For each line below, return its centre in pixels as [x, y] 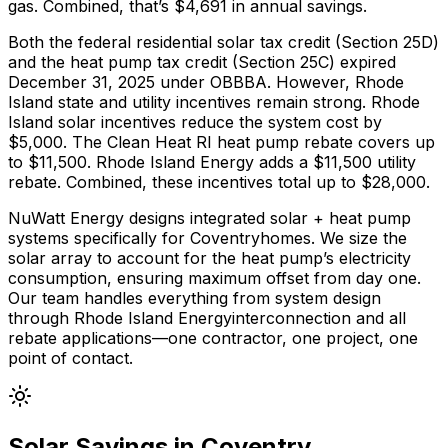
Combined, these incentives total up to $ [219, 182]
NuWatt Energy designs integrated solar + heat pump [209, 218]
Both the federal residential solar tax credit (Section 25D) [223, 42]
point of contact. [70, 358]
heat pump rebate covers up [323, 142]
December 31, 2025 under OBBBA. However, [181, 82]
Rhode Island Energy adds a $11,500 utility [253, 162]
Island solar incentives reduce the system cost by [195, 122]
